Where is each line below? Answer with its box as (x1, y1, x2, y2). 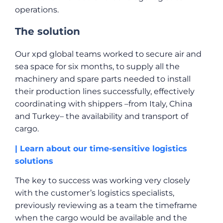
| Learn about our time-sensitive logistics (15, 143, 187, 153)
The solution (15, 25, 80, 38)
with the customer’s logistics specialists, (15, 188, 174, 198)
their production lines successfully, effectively (15, 87, 195, 97)
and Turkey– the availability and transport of (15, 111, 188, 121)
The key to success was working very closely (15, 176, 190, 186)
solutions (15, 156, 53, 166)
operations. (15, 5, 59, 15)
